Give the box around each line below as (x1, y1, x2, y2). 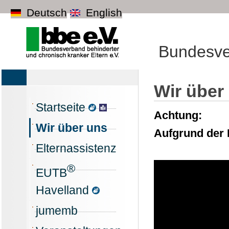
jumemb (36, 203, 78, 217)
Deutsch (24, 7, 67, 18)
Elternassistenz (36, 142, 117, 155)
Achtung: (154, 109, 202, 122)
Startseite (36, 101, 88, 114)
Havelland (36, 183, 92, 197)
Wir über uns (36, 121, 107, 134)
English (83, 7, 123, 18)
